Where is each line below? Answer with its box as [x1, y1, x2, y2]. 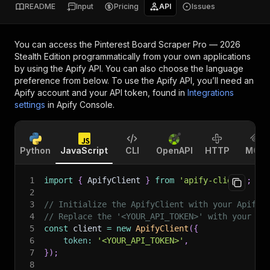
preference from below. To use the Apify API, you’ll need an [14, 75, 254, 86]
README [25, 2, 55, 11]
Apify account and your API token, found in [14, 87, 185, 98]
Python [20, 145, 51, 155]
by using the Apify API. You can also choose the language [14, 63, 243, 74]
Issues [192, 2, 215, 11]
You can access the [14, 39, 95, 49]
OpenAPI [156, 145, 193, 155]
